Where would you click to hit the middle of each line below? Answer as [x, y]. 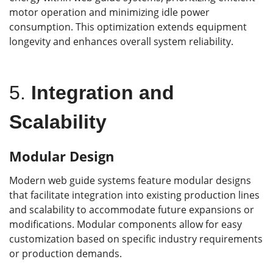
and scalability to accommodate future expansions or [132, 209]
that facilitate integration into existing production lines [134, 195]
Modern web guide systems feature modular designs [130, 180]
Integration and [103, 92]
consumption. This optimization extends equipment [128, 27]
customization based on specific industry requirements [136, 239]
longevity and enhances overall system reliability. [121, 41]
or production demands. [66, 253]
